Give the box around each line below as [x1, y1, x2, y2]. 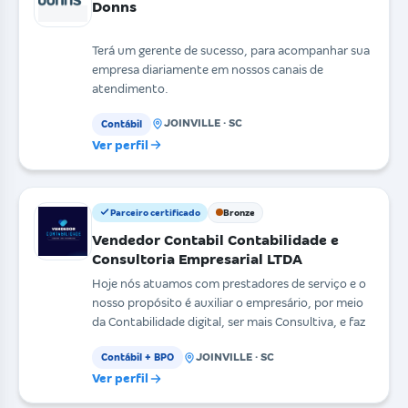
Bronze [223, 207, 255, 218]
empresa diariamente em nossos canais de [92, 62, 323, 76]
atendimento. [92, 81, 168, 96]
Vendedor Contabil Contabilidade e [92, 231, 339, 248]
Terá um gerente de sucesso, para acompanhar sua [92, 43, 370, 57]
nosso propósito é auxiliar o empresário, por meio [92, 296, 363, 311]
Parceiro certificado [110, 207, 200, 218]
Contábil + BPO [101, 352, 174, 363]
